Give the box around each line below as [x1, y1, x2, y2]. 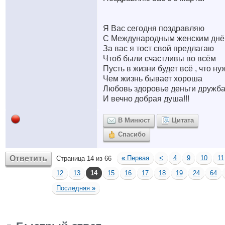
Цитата [172, 117, 194, 124]
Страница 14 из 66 [56, 155, 111, 162]
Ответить [10, 154, 47, 163]
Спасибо [118, 131, 146, 138]
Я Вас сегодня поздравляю [103, 24, 204, 33]
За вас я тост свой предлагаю [103, 44, 214, 53]
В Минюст [118, 117, 150, 124]
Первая [125, 154, 149, 162]
